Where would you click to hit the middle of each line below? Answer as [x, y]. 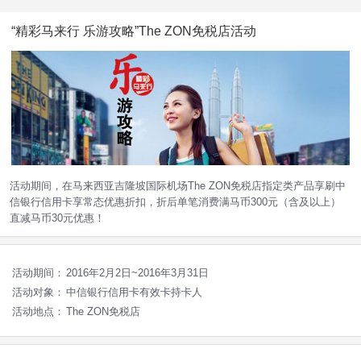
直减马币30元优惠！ [57, 218]
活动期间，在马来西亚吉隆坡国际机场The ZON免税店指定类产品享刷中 [178, 185]
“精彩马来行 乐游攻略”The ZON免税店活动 [134, 31]
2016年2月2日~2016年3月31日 [137, 272]
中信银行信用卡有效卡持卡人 [134, 292]
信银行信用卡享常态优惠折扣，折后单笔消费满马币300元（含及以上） [175, 201]
